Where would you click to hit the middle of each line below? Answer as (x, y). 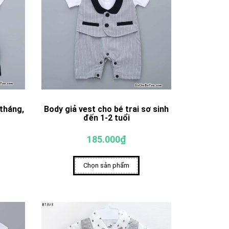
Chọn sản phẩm (107, 165)
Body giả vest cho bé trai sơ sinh (107, 109)
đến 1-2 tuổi (106, 118)
